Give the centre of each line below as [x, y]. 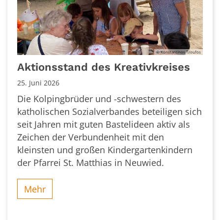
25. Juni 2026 [38, 83]
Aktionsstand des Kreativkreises [104, 67]
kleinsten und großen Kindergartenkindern [105, 150]
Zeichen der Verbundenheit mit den [91, 137]
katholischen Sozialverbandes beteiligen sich [110, 112]
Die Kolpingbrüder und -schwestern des [99, 99]
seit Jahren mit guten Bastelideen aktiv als [104, 124]
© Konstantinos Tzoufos [179, 52]
